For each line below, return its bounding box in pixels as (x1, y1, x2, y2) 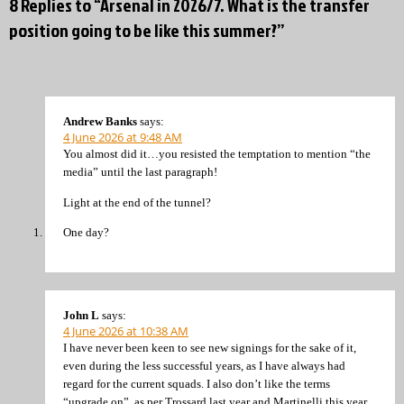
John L (63, 308, 99, 322)
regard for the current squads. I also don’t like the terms (63, 376, 330, 390)
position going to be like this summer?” (9, 17, 285, 43)
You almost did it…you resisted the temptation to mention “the (63, 147, 371, 161)
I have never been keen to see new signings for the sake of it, (63, 340, 356, 354)
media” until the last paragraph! (63, 165, 217, 179)
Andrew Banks (63, 115, 137, 129)
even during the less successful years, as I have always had (63, 358, 345, 372)
